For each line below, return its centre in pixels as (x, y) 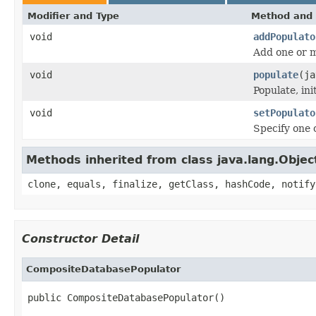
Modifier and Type (73, 16)
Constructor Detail (80, 238)
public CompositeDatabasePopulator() (126, 297)
